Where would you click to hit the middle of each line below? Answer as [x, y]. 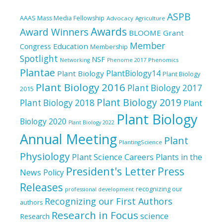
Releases [41, 187]
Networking [75, 60]
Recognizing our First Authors [109, 201]
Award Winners [54, 32]
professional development [99, 189]
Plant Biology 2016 [81, 87]
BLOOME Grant [156, 32]
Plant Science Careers [113, 157]
